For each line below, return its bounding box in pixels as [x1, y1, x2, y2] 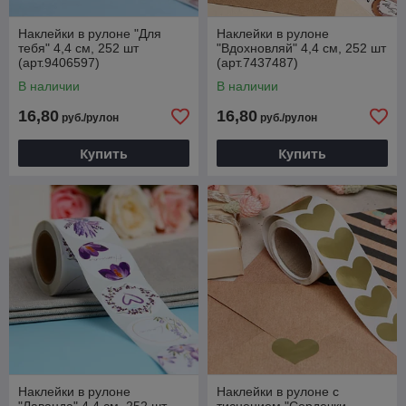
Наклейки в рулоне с [217, 384, 339, 400]
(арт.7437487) [217, 55, 298, 71]
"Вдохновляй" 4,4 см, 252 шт [217, 41, 386, 56]
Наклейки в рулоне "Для [18, 26, 161, 42]
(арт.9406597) [18, 55, 100, 71]
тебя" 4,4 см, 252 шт [18, 41, 139, 56]
